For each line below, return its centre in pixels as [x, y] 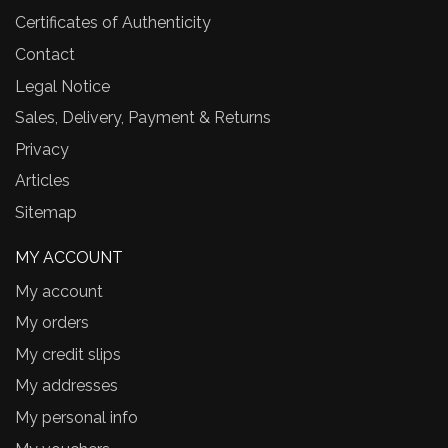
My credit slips [68, 354]
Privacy [42, 149]
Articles [42, 181]
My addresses [66, 386]
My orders [52, 323]
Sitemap [46, 212]
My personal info [76, 417]
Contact [45, 54]
